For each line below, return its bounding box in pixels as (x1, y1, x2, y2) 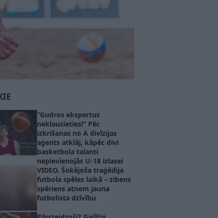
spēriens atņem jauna (37, 184, 109, 194)
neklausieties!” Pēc (37, 119, 100, 129)
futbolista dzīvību (37, 193, 96, 203)
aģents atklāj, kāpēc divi (37, 138, 119, 147)
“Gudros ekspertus (37, 110, 100, 120)
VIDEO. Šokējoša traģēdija (37, 165, 124, 175)
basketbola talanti (37, 147, 98, 157)
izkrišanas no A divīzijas (37, 128, 117, 138)
